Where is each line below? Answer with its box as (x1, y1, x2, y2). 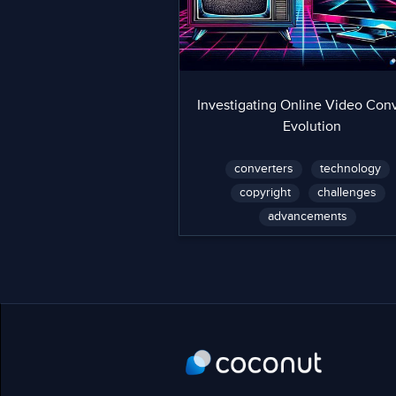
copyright (239, 187, 291, 199)
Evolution (283, 120, 342, 134)
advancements (268, 210, 348, 223)
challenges (316, 187, 377, 199)
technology (320, 163, 382, 175)
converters (234, 163, 294, 175)
